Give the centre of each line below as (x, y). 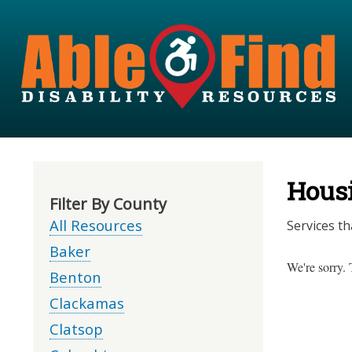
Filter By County (108, 203)
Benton (75, 277)
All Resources (96, 225)
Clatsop (76, 328)
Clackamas (87, 302)
